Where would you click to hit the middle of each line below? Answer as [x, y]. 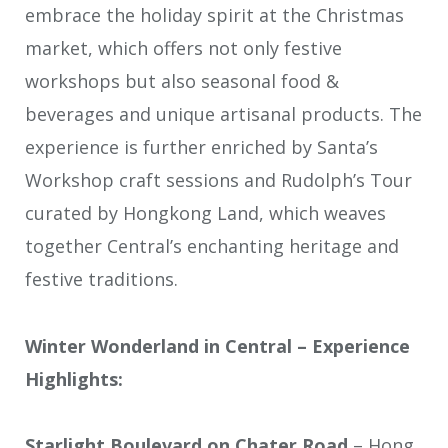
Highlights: [74, 378]
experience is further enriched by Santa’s [201, 147]
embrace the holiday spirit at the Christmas [214, 15]
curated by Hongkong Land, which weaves [205, 213]
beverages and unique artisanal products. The [223, 114]
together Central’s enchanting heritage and [212, 246]
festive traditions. [101, 279]
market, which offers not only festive [183, 48]
